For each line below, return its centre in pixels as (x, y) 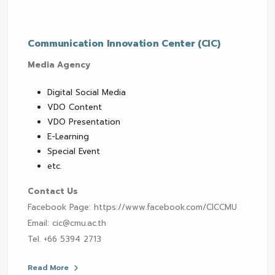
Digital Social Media (87, 92)
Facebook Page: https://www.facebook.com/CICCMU (132, 207)
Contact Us (53, 191)
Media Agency (59, 64)
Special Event (74, 151)
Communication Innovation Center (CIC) (124, 43)
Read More (49, 267)
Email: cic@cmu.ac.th (67, 223)
